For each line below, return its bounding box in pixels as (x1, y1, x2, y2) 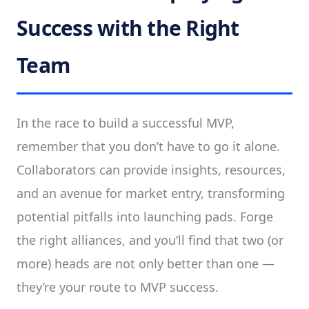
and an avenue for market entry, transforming (17, 185, 285, 201)
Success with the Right (17, 14, 239, 42)
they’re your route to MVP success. (17, 279, 219, 295)
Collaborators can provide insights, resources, (17, 161, 286, 178)
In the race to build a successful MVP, (17, 114, 235, 131)
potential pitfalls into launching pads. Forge (17, 208, 273, 225)
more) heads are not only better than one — (17, 255, 275, 272)
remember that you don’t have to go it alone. (17, 138, 280, 154)
